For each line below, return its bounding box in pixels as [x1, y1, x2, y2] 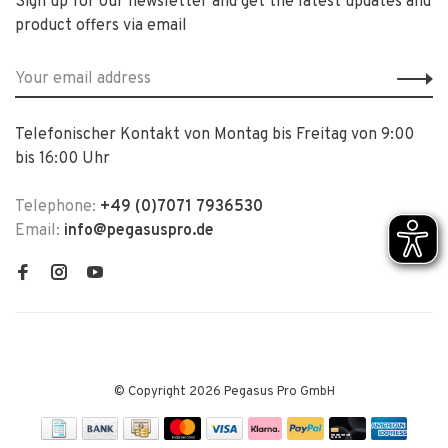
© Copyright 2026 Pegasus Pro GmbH [113, 384, 335, 400]
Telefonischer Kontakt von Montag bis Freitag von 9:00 [15, 125, 414, 145]
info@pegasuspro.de [64, 221, 214, 241]
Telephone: [15, 197, 100, 217]
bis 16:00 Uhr [15, 149, 110, 169]
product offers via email [15, 16, 187, 36]
